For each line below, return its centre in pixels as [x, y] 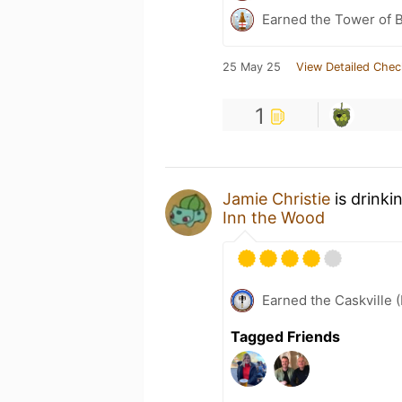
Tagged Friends [285, 336]
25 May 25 [252, 66]
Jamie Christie [276, 198]
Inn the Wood [274, 217]
